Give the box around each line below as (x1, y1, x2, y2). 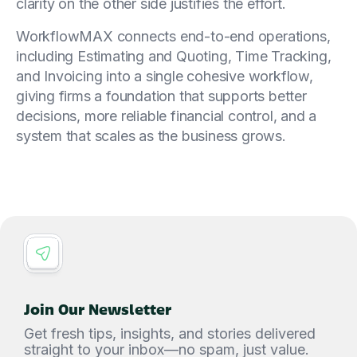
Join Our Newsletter (24, 297, 171, 319)
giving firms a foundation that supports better (16, 87, 307, 104)
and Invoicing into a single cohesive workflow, (16, 67, 313, 84)
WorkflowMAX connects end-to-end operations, (16, 27, 331, 45)
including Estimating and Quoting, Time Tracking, (16, 47, 331, 65)
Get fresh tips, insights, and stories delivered (24, 324, 316, 342)
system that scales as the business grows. (16, 127, 286, 144)
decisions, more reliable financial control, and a (16, 107, 317, 124)
